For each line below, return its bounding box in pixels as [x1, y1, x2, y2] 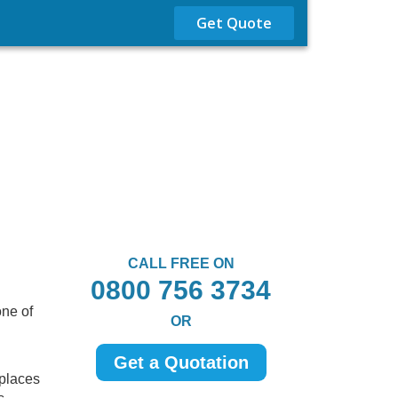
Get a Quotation [113, 353, 249, 372]
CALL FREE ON [127, 256, 235, 271]
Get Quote [196, 13, 272, 33]
